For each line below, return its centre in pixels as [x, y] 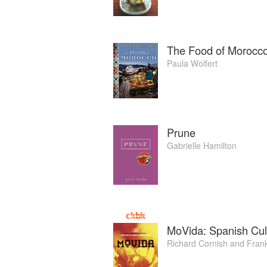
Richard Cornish [197, 243]
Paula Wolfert [192, 63]
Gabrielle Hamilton [202, 145]
